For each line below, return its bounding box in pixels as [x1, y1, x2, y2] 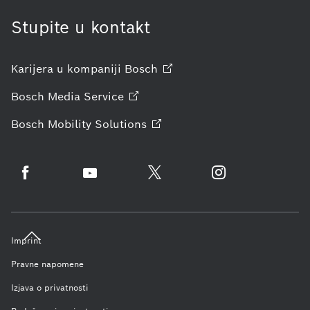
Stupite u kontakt [11, 16, 150, 38]
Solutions [95, 116, 147, 131]
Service [84, 89, 124, 104]
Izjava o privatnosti [11, 282, 89, 293]
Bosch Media [11, 89, 80, 104]
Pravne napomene [11, 258, 84, 269]
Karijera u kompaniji [11, 61, 121, 76]
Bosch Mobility [11, 116, 91, 131]
